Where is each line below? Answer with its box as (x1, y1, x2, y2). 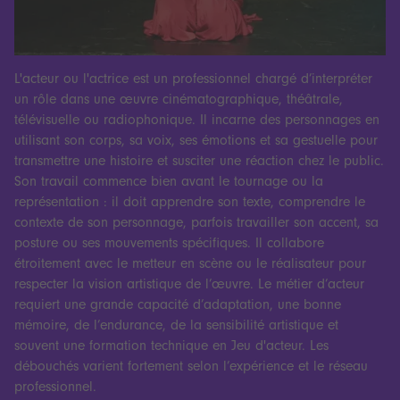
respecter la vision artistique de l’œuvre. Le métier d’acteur (13, 276, 364, 293)
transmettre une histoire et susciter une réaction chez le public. (13, 153, 384, 170)
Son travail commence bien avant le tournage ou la (13, 173, 323, 190)
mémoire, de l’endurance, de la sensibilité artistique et (13, 317, 338, 334)
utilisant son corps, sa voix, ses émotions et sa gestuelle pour (13, 132, 378, 149)
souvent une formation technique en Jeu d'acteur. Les (13, 337, 329, 354)
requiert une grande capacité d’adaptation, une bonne (13, 296, 341, 313)
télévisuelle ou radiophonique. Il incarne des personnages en (13, 112, 379, 129)
